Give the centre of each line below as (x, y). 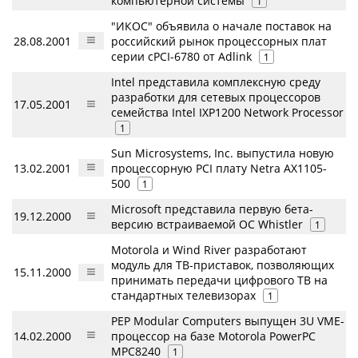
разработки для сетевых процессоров (216, 97)
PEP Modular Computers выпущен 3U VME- (228, 321)
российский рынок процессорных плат (219, 41)
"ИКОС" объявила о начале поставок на (221, 26)
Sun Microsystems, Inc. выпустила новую (223, 153)
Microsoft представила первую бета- (212, 209)
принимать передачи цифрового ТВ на (219, 280)
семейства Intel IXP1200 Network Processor (227, 112)
